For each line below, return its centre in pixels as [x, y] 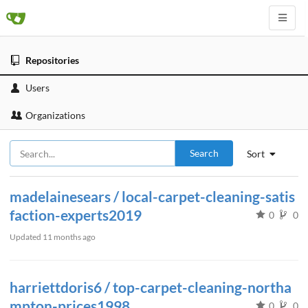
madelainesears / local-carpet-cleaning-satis [152, 196]
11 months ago [69, 237]
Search [205, 153]
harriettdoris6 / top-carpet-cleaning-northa [151, 287]
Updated [26, 237]
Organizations [55, 115]
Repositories [52, 60]
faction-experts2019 [76, 215]
